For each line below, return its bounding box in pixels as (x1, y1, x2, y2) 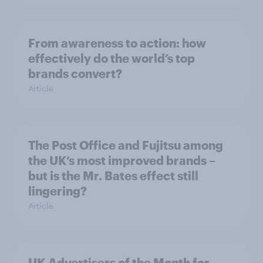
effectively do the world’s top (28, 50, 195, 65)
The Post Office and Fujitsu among (28, 137, 223, 152)
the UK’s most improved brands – (28, 153, 215, 167)
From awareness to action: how (28, 35, 206, 50)
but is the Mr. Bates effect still (28, 168, 198, 183)
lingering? (28, 183, 87, 198)
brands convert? (28, 66, 122, 80)
